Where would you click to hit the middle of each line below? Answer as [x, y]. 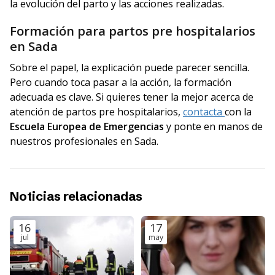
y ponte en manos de [213, 127]
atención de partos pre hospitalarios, [96, 112]
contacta [204, 112]
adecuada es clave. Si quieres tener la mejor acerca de [132, 97]
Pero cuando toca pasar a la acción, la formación [121, 83]
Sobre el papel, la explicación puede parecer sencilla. [130, 68]
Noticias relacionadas [76, 196]
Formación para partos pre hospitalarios [133, 31]
